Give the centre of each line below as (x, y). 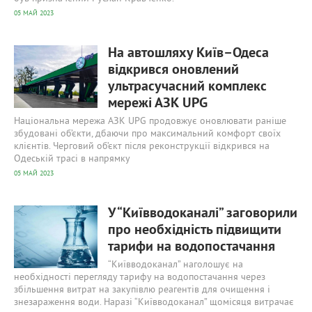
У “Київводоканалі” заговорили (203, 214)
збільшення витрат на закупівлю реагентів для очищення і (142, 290)
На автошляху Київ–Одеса (188, 54)
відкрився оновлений (173, 70)
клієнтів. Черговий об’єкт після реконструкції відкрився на (142, 147)
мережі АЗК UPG (158, 104)
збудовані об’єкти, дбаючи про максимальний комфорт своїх (147, 134)
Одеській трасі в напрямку (72, 159)
